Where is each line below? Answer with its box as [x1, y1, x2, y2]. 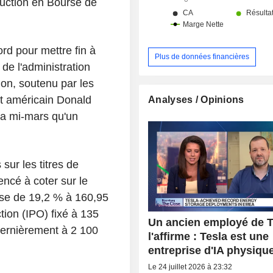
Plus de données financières [155, 52, 250, 61]
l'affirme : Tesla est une [148, 230, 269, 243]
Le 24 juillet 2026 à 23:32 [148, 262, 233, 271]
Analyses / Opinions [148, 94, 244, 105]
